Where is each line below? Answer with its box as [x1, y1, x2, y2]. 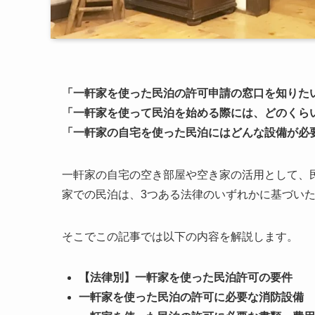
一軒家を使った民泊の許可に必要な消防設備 [79, 290, 304, 303]
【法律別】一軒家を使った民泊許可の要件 [79, 271, 292, 283]
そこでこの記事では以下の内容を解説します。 [62, 230, 298, 243]
